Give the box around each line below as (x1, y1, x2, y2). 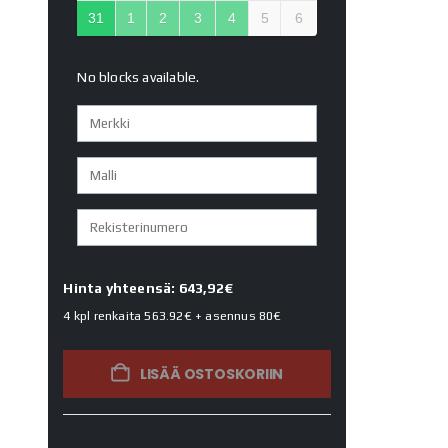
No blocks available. (77, 69, 200, 86)
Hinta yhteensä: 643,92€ (63, 280, 234, 297)
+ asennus (191, 309, 260, 324)
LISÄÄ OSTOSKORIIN (139, 364, 284, 385)
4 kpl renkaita (63, 309, 145, 324)
